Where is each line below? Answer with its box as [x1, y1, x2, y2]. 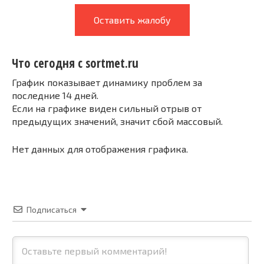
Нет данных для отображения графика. [12, 143, 188, 154]
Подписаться [27, 204, 77, 214]
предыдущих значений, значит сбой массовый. [12, 115, 223, 127]
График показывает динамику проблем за [12, 76, 202, 88]
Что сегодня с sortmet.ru [12, 55, 138, 72]
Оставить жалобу [93, 14, 171, 25]
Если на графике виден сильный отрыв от [12, 102, 202, 114]
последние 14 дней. [12, 89, 98, 101]
